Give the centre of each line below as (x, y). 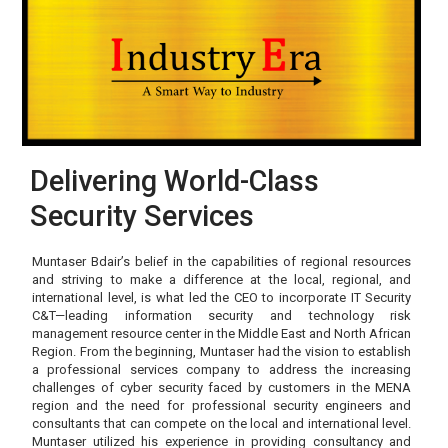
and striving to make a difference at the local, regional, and (222, 280)
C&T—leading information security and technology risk (222, 316)
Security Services (142, 216)
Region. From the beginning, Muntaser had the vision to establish (222, 352)
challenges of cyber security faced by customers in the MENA (222, 388)
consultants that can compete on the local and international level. (222, 424)
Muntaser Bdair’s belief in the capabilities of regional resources (222, 262)
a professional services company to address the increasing (222, 370)
